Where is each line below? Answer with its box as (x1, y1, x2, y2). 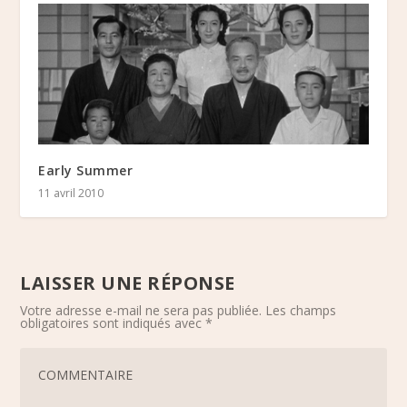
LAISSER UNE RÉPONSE (20, 270, 235, 295)
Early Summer (38, 161, 134, 179)
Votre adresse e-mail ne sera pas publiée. (20, 301, 263, 319)
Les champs (265, 301, 337, 319)
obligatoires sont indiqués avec (20, 313, 206, 332)
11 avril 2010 (38, 184, 104, 201)
